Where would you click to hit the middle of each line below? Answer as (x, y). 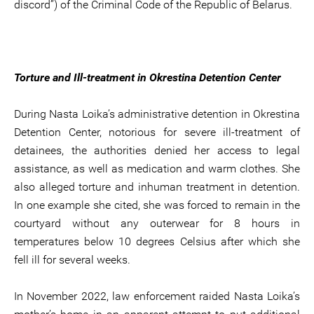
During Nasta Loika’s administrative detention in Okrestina (157, 114)
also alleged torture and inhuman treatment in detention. (157, 187)
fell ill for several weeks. (72, 260)
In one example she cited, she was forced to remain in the (157, 205)
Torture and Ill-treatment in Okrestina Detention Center (148, 77)
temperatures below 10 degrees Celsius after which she (157, 241)
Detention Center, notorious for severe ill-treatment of (157, 132)
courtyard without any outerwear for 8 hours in (157, 223)
